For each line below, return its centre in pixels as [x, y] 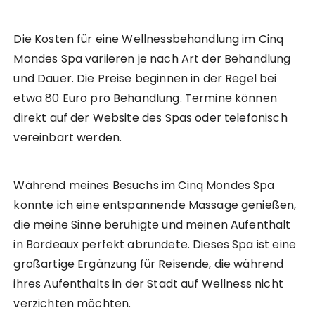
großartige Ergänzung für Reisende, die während [149, 264]
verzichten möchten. [72, 304]
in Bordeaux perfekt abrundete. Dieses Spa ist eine [155, 245]
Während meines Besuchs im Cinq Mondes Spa [144, 186]
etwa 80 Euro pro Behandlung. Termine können [145, 98]
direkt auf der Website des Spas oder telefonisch [150, 118]
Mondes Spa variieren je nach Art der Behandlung [152, 59]
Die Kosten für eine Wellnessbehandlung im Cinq [149, 39]
